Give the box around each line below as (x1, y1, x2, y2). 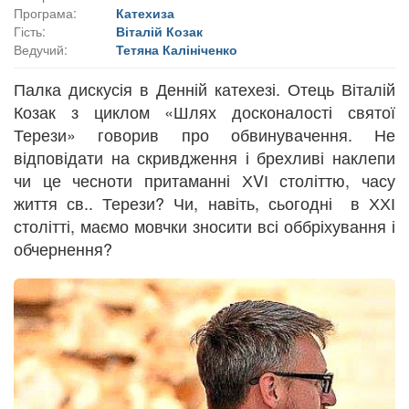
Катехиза (116, 3, 174, 22)
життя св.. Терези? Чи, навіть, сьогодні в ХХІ (14, 190, 395, 215)
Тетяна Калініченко (116, 39, 237, 58)
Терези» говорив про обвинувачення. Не (14, 121, 395, 146)
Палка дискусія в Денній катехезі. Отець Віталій (14, 76, 395, 100)
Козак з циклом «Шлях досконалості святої (14, 99, 395, 123)
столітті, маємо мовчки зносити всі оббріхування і (14, 213, 395, 237)
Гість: (14, 21, 46, 40)
